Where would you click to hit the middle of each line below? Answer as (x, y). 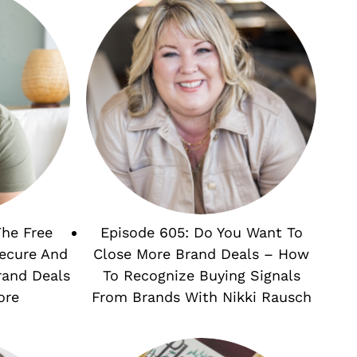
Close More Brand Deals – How (202, 253)
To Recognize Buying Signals (201, 275)
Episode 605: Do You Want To (201, 232)
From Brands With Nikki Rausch (201, 296)
